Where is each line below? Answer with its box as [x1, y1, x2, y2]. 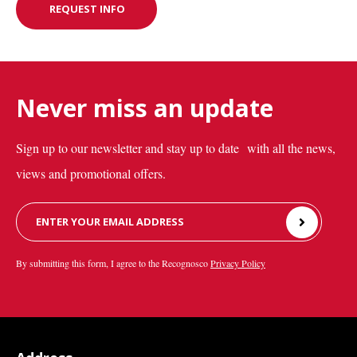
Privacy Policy [210, 257, 265, 270]
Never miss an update [16, 92, 273, 125]
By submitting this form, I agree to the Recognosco [16, 257, 210, 270]
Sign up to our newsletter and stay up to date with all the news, [16, 139, 335, 157]
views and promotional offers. [16, 165, 166, 182]
